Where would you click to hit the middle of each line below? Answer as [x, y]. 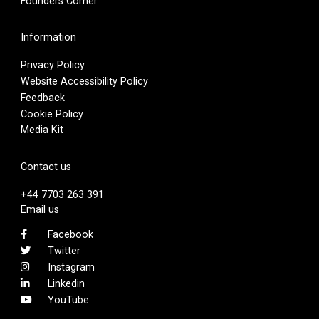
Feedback [42, 97]
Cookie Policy [52, 114]
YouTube [68, 299]
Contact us [46, 166]
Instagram [71, 267]
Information [48, 37]
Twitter [64, 251]
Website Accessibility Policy [84, 81]
